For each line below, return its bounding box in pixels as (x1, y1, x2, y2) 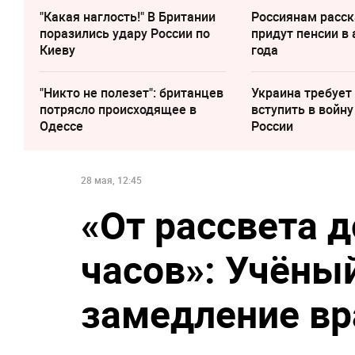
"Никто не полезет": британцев (40, 84, 223, 102)
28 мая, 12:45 (81, 174, 142, 187)
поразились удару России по (40, 25, 210, 43)
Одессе (40, 117, 83, 136)
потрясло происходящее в (40, 101, 197, 119)
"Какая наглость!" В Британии (40, 8, 216, 26)
